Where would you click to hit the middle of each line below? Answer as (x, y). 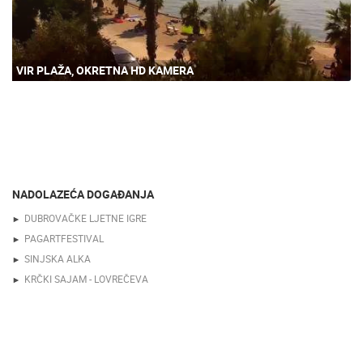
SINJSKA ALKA (58, 259)
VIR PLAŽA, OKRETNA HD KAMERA (105, 70)
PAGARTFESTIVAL (64, 239)
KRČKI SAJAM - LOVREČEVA (86, 279)
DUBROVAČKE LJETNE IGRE (85, 218)
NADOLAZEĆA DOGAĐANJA (83, 194)
